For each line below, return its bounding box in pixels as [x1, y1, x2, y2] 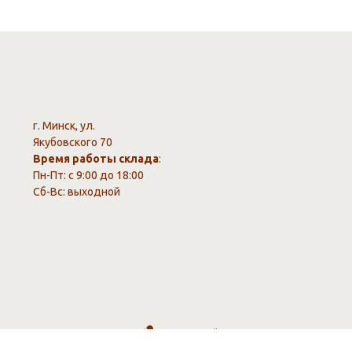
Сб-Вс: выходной [33, 185, 120, 198]
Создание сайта [159, 327, 227, 337]
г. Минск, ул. [33, 119, 95, 132]
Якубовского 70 [33, 136, 112, 148]
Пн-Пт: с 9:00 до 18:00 [33, 169, 144, 181]
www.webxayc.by [159, 339, 230, 350]
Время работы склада [33, 152, 159, 165]
